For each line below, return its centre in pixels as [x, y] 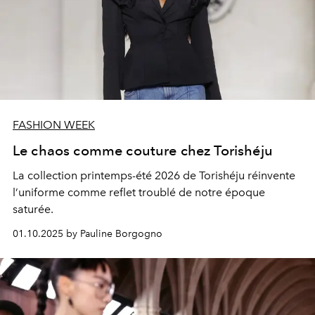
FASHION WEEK [54, 124]
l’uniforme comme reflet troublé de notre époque [139, 192]
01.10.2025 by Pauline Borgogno [88, 233]
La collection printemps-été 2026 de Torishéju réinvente [154, 175]
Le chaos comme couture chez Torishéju [143, 150]
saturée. [33, 209]
